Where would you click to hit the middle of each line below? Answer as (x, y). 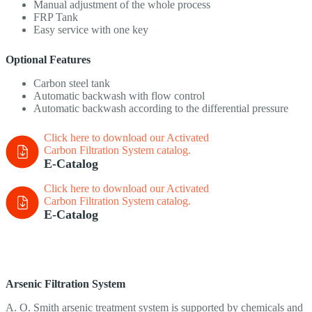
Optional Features (48, 60)
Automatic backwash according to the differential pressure (161, 109)
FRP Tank (56, 17)
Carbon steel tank (72, 84)
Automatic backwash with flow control (119, 96)
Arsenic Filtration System (65, 284)
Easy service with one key (91, 30)
